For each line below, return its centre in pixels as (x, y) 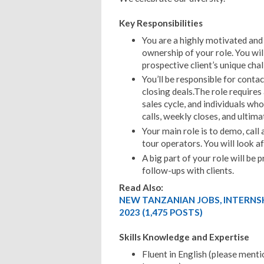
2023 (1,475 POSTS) (161, 212)
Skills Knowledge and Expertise (184, 237)
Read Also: (141, 187)
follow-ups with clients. (188, 171)
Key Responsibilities (161, 23)
